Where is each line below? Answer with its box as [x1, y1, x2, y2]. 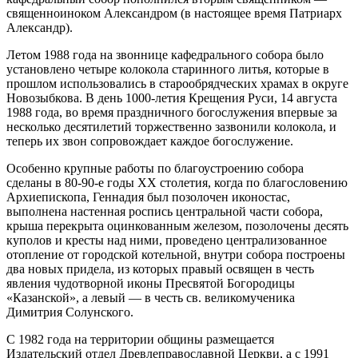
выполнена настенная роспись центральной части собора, [6, 204, 323, 218]
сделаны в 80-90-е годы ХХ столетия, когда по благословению [6, 175, 348, 189]
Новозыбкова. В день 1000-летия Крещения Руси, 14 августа [6, 90, 337, 105]
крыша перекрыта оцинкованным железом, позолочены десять [6, 218, 348, 233]
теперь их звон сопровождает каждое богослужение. [6, 133, 293, 148]
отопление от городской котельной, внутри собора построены [6, 247, 345, 261]
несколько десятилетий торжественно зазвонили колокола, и [6, 119, 336, 133]
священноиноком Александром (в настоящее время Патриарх [6, 6, 342, 20]
